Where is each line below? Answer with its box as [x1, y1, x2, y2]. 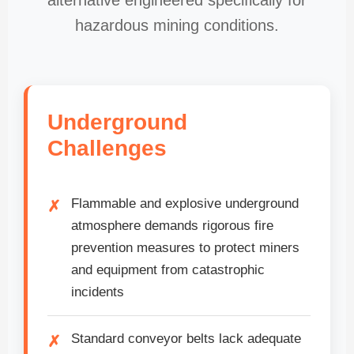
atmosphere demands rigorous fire [71, 218, 273, 234]
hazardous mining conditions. [75, 17, 279, 35]
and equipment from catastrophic [71, 262, 265, 278]
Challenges [47, 136, 167, 161]
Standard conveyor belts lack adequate [71, 331, 301, 347]
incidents [71, 284, 124, 300]
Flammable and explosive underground [71, 196, 299, 212]
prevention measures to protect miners [71, 240, 299, 256]
